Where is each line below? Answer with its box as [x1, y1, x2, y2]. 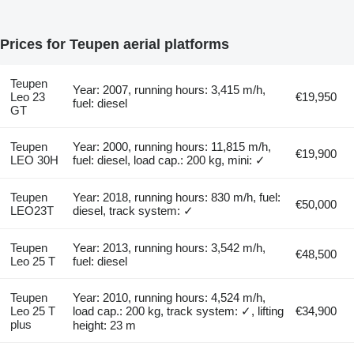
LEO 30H [9, 153, 58, 167]
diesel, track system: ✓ [73, 203, 194, 217]
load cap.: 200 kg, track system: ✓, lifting [73, 303, 284, 318]
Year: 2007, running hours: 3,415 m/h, [73, 82, 266, 96]
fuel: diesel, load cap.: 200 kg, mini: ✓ [73, 153, 266, 167]
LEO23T [9, 203, 54, 217]
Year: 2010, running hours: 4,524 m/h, [73, 290, 266, 304]
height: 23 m [73, 318, 137, 332]
